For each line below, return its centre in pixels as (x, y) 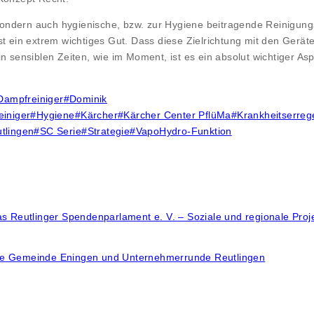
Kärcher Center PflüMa (177, 115)
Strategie (109, 131)
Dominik (88, 98)
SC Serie (61, 131)
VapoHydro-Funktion (184, 131)
